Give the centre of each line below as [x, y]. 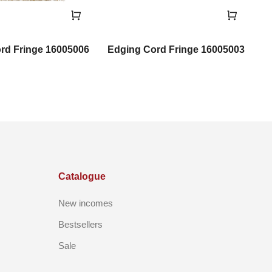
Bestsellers [80, 224]
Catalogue [82, 176]
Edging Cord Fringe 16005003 [176, 49]
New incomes [86, 203]
